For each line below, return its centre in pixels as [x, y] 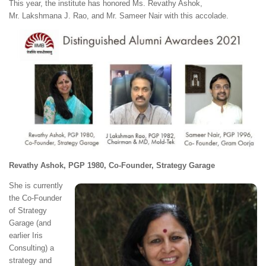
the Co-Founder [35, 198]
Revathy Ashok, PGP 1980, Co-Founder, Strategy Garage [112, 165]
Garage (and [30, 223]
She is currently [36, 185]
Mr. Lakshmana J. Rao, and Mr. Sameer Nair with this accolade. [119, 16]
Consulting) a [31, 248]
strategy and [30, 260]
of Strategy [28, 210]
